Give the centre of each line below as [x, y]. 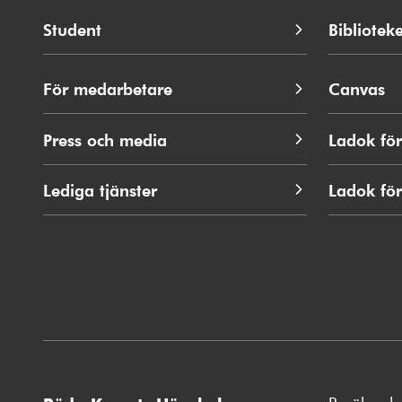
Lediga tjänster [100, 189]
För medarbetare [108, 89]
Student [72, 30]
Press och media [105, 139]
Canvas [357, 89]
